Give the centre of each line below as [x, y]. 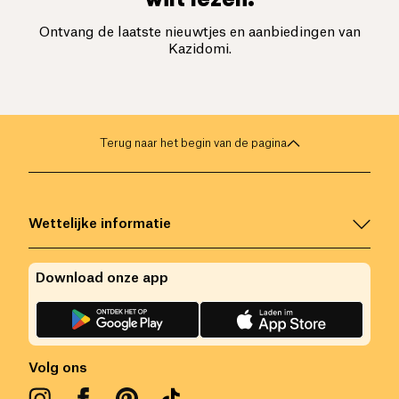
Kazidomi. [199, 50]
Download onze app [102, 279]
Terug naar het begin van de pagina [193, 143]
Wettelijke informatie [100, 224]
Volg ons [58, 369]
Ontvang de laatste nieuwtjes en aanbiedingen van [199, 33]
